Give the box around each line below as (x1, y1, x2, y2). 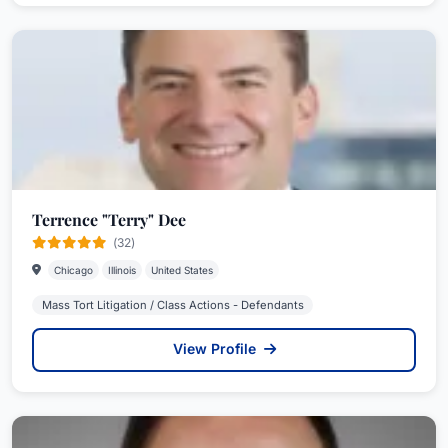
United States (151, 264, 213, 276)
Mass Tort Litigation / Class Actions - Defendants (41, 298, 304, 312)
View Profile (172, 340, 260, 357)
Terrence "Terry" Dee (32, 209, 186, 230)
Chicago (54, 264, 93, 276)
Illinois (108, 264, 136, 276)
